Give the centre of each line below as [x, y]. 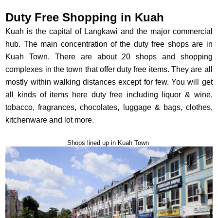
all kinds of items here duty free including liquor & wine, [109, 95]
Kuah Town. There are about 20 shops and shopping [109, 57]
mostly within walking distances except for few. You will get [109, 82]
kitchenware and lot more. [51, 120]
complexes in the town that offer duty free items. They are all [109, 70]
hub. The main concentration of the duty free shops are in [109, 44]
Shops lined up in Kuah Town [109, 143]
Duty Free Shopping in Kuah [85, 18]
